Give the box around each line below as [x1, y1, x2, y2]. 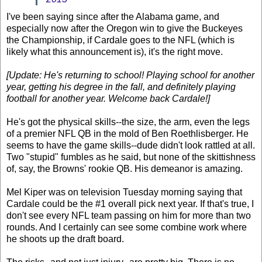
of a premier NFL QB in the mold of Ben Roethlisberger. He [6, 129, 249, 139]
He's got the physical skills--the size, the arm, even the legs [6, 117, 250, 127]
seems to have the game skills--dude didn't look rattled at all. [6, 140, 255, 151]
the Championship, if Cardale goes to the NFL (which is [6, 35, 235, 46]
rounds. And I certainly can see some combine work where [6, 222, 247, 233]
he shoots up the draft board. [6, 234, 124, 244]
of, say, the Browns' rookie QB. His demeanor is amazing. [6, 164, 243, 174]
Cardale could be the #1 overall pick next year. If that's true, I [6, 199, 254, 209]
